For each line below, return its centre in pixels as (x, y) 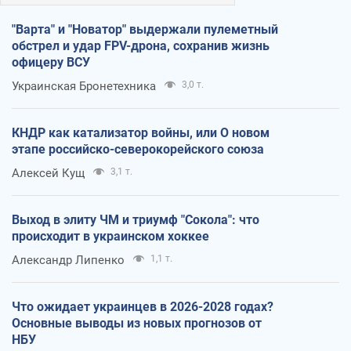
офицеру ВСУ (51, 62)
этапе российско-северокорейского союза (138, 149)
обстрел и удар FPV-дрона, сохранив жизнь (141, 45)
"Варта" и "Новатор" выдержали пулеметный (145, 29)
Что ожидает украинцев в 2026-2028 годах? (143, 306)
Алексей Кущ (48, 173)
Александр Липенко (68, 260)
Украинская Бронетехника (84, 86)
